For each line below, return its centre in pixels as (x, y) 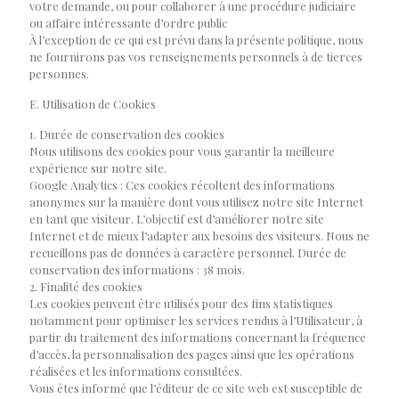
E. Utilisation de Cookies (93, 104)
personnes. (59, 73)
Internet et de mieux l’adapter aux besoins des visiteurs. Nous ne (199, 236)
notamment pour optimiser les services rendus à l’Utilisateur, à (196, 320)
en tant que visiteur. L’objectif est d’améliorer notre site (177, 219)
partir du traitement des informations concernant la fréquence (198, 337)
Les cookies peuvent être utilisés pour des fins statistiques (181, 303)
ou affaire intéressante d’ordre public (128, 23)
